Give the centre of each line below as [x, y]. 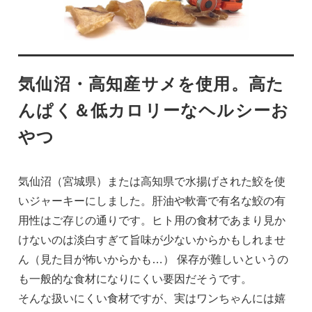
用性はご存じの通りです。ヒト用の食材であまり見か [152, 221]
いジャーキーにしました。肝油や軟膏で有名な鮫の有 [152, 201]
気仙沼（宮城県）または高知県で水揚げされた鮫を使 [152, 182]
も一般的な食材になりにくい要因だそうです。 [135, 279]
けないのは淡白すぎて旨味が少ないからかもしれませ [152, 240]
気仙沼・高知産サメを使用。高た [151, 84]
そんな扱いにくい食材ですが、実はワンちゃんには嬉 [152, 299]
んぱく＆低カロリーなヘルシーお [154, 111]
